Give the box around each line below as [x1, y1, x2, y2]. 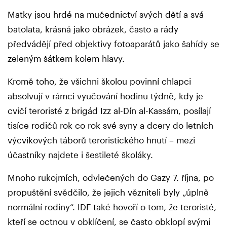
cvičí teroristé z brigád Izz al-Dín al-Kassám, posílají [8, 105, 211, 116]
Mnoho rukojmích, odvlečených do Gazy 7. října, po [8, 172, 214, 182]
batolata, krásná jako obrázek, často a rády [8, 23, 178, 34]
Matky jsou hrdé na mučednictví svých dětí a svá [8, 9, 204, 19]
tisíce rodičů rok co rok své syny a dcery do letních [8, 120, 213, 130]
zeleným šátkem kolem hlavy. [8, 53, 127, 63]
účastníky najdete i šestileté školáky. [8, 149, 156, 160]
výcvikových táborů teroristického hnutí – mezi [8, 134, 195, 145]
